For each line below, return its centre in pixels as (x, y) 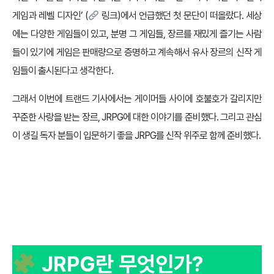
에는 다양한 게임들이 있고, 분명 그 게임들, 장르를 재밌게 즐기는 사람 (137, 34)
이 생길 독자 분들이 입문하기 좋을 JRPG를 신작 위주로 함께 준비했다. (136, 136)
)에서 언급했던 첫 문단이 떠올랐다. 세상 (190, 16)
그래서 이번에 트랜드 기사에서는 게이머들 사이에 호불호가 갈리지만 (137, 99)
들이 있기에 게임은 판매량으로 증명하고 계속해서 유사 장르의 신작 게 (137, 53)
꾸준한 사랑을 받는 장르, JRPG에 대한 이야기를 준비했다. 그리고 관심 (137, 117)
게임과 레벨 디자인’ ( (50, 16)
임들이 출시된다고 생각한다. (63, 71)
